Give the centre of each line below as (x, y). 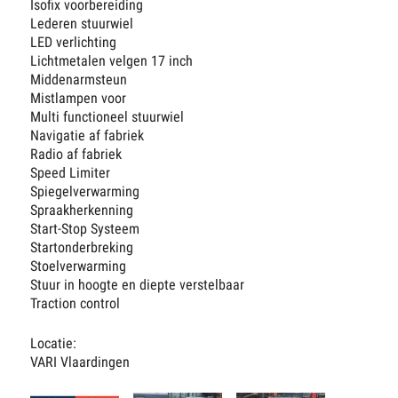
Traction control (76, 304)
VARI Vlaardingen (80, 362)
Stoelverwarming (79, 267)
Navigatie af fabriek (88, 136)
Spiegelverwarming (85, 192)
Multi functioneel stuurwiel (107, 117)
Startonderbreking (82, 248)
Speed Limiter (71, 173)
